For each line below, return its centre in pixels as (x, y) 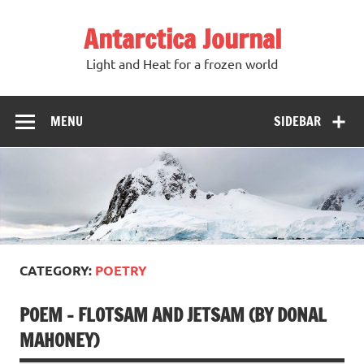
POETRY (121, 271)
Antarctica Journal (182, 39)
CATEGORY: (57, 271)
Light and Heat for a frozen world (182, 64)
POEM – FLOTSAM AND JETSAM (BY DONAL (173, 315)
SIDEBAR (298, 121)
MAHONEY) (59, 340)
